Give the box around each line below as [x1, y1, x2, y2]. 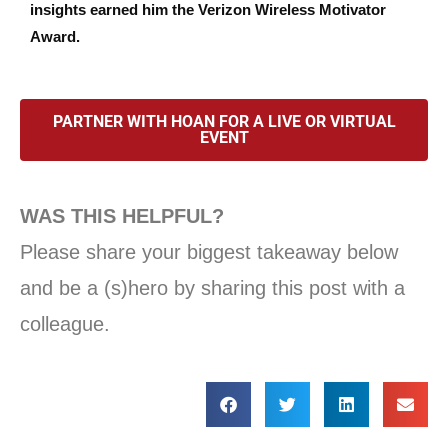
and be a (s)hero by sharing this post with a [20, 277, 405, 300]
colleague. [20, 313, 110, 336]
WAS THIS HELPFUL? [20, 205, 224, 228]
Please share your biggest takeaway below [20, 241, 398, 264]
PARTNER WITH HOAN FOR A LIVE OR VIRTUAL [52, 112, 396, 132]
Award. [30, 28, 80, 46]
